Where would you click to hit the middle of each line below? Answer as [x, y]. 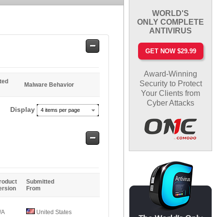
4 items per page [60, 110]
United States [53, 212]
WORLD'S [171, 13]
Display [23, 109]
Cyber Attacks [171, 103]
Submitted [40, 182]
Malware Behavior [49, 85]
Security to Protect [170, 83]
